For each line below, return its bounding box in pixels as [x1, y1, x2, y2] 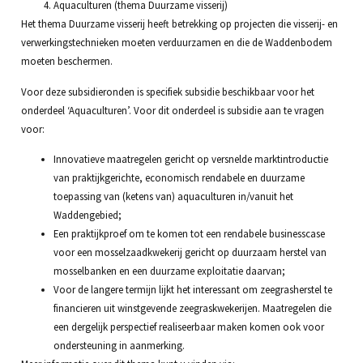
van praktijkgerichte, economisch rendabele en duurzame [53, 170, 305, 184]
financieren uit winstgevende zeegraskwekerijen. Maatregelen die [53, 301, 331, 314]
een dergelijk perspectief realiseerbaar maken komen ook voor [53, 319, 324, 333]
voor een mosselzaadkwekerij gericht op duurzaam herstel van [53, 245, 327, 258]
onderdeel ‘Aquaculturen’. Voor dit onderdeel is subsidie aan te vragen [20, 103, 324, 117]
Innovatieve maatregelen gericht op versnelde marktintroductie [53, 152, 328, 165]
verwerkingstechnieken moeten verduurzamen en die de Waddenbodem [20, 36, 332, 49]
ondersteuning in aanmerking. [53, 338, 185, 352]
